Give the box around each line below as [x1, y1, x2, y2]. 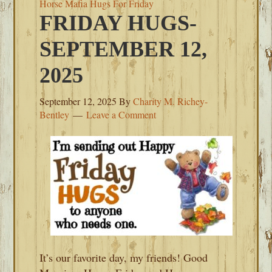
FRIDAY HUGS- [39, 11, 197, 35]
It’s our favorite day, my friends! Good [39, 250, 208, 265]
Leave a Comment [86, 108, 157, 121]
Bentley [39, 108, 70, 121]
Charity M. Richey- [133, 95, 208, 107]
